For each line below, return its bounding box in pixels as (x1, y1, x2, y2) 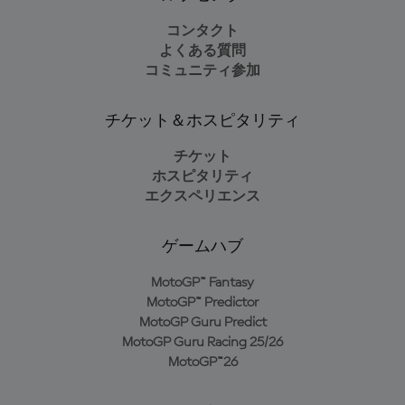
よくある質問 (159, 44, 246, 59)
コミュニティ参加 (145, 64, 260, 79)
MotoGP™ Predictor (146, 296, 259, 310)
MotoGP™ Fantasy (151, 276, 254, 290)
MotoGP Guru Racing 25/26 (122, 335, 283, 350)
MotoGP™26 (167, 355, 238, 370)
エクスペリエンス (145, 190, 260, 204)
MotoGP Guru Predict (138, 316, 267, 330)
